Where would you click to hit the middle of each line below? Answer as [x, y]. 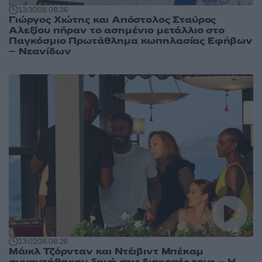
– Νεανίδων [40, 51]
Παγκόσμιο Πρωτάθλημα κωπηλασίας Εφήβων [131, 41]
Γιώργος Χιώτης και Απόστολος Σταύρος [113, 20]
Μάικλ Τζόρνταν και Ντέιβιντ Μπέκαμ [106, 252]
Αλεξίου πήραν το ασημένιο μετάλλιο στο [117, 30]
